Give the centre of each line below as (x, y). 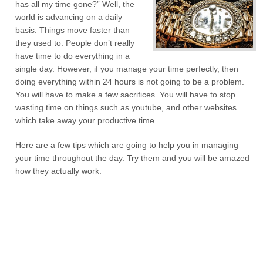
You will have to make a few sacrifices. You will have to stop (126, 95)
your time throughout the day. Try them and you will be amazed (133, 158)
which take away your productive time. (86, 120)
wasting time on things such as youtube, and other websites (126, 107)
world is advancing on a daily (69, 17)
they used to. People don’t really (75, 43)
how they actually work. (59, 171)
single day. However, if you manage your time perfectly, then (127, 69)
